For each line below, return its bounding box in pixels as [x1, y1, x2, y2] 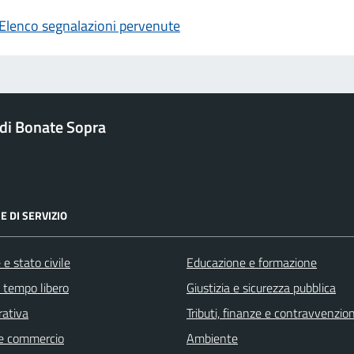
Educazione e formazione [186, 253, 317, 273]
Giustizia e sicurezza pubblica [186, 278, 336, 298]
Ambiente [186, 329, 238, 348]
